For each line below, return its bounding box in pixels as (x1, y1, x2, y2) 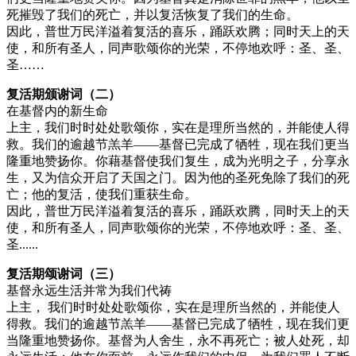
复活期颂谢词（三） (6, 266, 121, 281)
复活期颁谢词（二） (6, 87, 121, 101)
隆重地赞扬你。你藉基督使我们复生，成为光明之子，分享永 (6, 153, 350, 168)
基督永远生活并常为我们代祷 (6, 283, 172, 297)
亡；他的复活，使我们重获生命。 (6, 187, 197, 201)
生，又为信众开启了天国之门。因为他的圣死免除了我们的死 (6, 170, 350, 184)
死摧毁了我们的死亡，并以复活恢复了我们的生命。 (6, 7, 299, 21)
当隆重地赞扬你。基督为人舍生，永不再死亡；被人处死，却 (6, 333, 350, 347)
